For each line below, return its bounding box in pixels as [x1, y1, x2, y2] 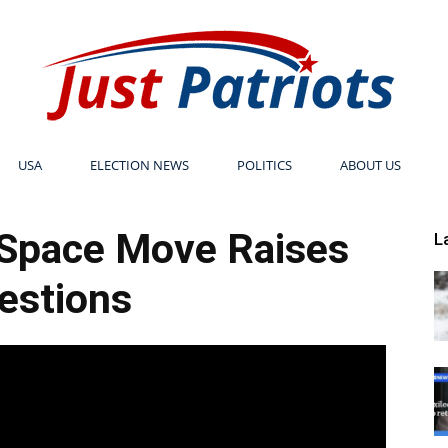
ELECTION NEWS [89, 156, 189, 174]
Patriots [223, 325, 271, 345]
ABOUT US [339, 156, 401, 174]
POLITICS [236, 156, 292, 174]
